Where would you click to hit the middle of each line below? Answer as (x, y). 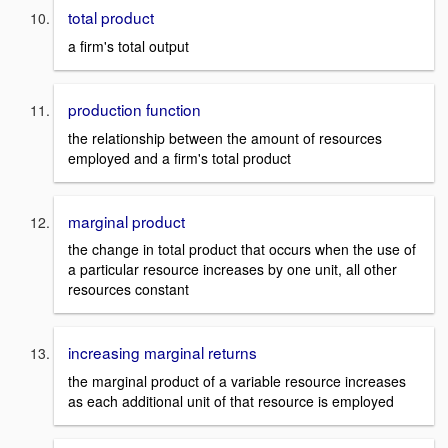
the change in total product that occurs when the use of (242, 249)
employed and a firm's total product (179, 157)
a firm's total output (128, 45)
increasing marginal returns (162, 352)
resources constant (128, 289)
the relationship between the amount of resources (225, 137)
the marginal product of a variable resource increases (237, 380)
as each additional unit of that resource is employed (231, 400)
